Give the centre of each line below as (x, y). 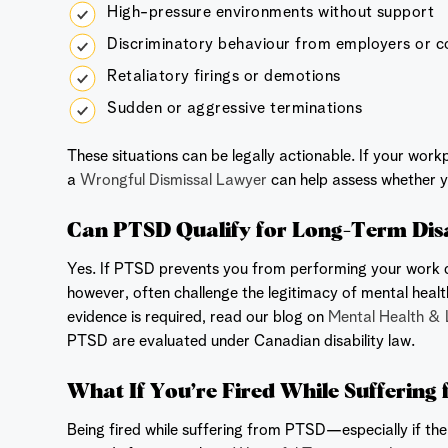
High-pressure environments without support (271, 12)
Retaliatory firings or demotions (224, 76)
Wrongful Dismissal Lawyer (172, 180)
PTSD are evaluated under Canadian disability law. (241, 342)
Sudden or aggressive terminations (235, 108)
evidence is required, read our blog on (198, 318)
